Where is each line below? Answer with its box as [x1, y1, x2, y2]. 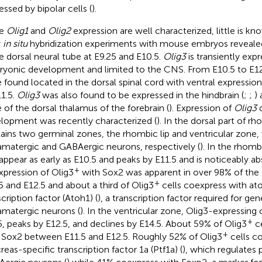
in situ [2, 37, 27, 49]
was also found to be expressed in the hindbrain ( [39, 89, 244, 101]
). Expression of [168, 102, 234, 113]
